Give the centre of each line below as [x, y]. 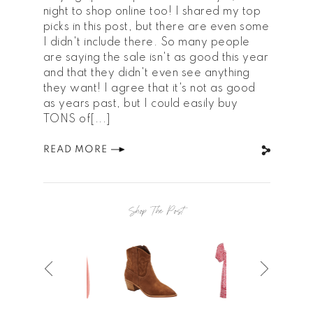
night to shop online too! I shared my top [152, 12]
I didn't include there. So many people [146, 43]
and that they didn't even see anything [146, 74]
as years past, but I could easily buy [140, 104]
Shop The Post [156, 211]
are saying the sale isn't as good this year [155, 58]
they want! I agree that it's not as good [149, 89]
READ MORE [75, 150]
